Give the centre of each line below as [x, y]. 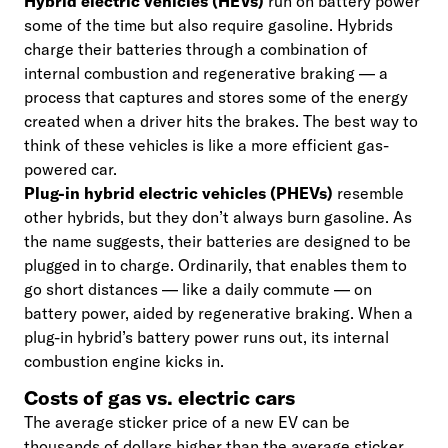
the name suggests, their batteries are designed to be [217, 241]
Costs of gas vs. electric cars [159, 397]
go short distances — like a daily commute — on [198, 289]
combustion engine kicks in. [124, 361]
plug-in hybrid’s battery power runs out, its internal [206, 337]
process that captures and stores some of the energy [216, 97]
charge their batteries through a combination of [196, 49]
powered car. [70, 169]
